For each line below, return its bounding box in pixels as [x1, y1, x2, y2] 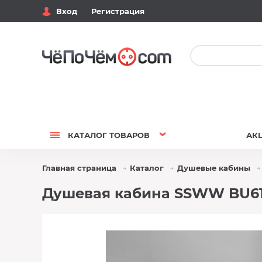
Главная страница [42, 163, 116, 173]
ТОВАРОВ [107, 130, 150, 140]
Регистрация [91, 6, 144, 16]
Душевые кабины [177, 163, 250, 173]
